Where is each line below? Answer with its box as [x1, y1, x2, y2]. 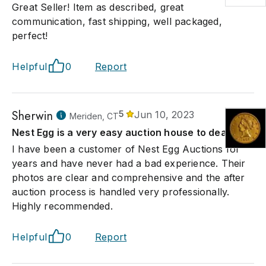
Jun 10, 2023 [134, 109, 195, 121]
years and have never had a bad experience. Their [12, 157, 246, 169]
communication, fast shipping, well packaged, [12, 15, 222, 27]
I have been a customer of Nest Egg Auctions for [12, 143, 240, 155]
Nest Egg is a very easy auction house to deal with [12, 126, 252, 138]
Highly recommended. [12, 200, 113, 212]
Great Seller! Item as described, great [12, 1, 184, 13]
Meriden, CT [69, 111, 119, 121]
